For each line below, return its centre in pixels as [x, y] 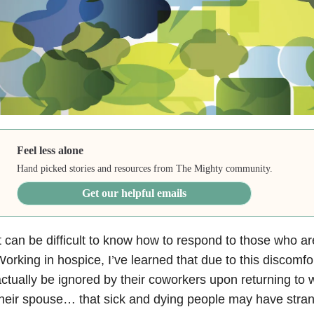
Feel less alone [50, 151]
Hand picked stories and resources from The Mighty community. [145, 169]
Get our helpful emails [135, 193]
